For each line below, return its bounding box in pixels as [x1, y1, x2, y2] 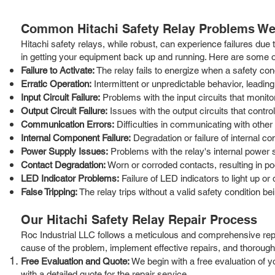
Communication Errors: [21, 118, 114, 130]
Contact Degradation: [21, 159, 106, 170]
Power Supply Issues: [21, 145, 108, 157]
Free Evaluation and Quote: [21, 255, 130, 266]
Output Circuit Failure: [21, 105, 107, 116]
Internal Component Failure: [21, 132, 131, 143]
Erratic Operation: [21, 78, 91, 89]
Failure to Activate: [21, 64, 95, 76]
